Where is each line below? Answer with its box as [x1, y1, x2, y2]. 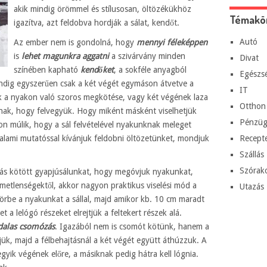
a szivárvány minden [109, 51, 186, 61]
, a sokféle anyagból [114, 65, 187, 74]
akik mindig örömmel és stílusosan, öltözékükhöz [14, 4, 192, 14]
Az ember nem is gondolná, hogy [14, 38, 137, 47]
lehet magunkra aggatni [21, 51, 110, 61]
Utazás [239, 182, 264, 191]
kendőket [78, 65, 114, 74]
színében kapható [14, 65, 79, 74]
